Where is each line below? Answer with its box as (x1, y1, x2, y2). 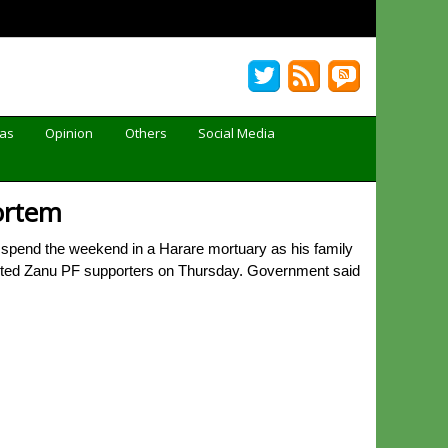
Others (124, 124, 167, 142)
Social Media (198, 124, 276, 142)
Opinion (45, 124, 94, 142)
